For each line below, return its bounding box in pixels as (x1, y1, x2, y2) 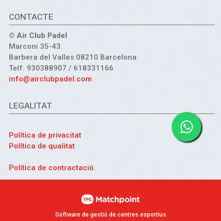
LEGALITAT (8, 100, 52, 110)
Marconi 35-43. (8, 42, 63, 51)
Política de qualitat (8, 141, 75, 150)
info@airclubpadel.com (8, 74, 92, 84)
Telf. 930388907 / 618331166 (8, 64, 113, 73)
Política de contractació (8, 163, 94, 172)
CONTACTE (8, 12, 53, 22)
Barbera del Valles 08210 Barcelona (8, 53, 137, 62)
